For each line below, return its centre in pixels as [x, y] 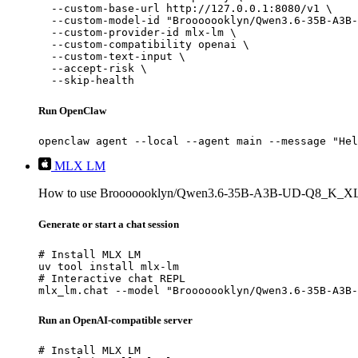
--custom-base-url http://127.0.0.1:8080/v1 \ [185, 9]
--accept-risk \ [93, 69]
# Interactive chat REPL [112, 279]
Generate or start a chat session [109, 224]
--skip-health [86, 81]
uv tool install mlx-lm [109, 267]
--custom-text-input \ [112, 57]
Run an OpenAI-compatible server [115, 320]
